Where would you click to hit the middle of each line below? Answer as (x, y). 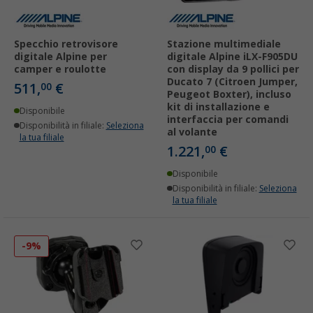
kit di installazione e (218, 107)
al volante (192, 132)
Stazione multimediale (224, 44)
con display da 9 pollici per (233, 70)
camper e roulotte (60, 70)
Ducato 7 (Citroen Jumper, (232, 82)
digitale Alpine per (60, 57)
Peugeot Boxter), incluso (229, 95)
